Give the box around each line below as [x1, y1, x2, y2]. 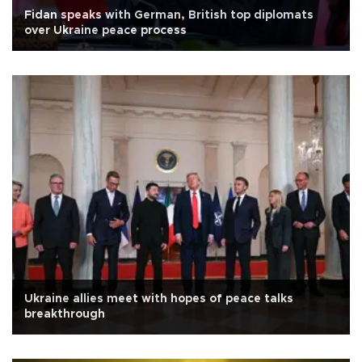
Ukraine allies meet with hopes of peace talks [24, 293, 293, 305]
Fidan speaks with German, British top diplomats [24, 10, 314, 22]
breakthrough [24, 309, 105, 321]
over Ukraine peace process [24, 25, 187, 37]
